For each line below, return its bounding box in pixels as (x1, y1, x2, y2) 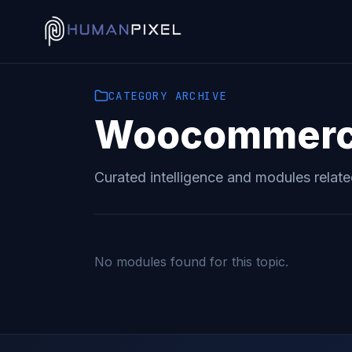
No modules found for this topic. (94, 254, 288, 269)
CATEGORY (108, 89, 168, 103)
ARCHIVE (167, 89, 227, 103)
